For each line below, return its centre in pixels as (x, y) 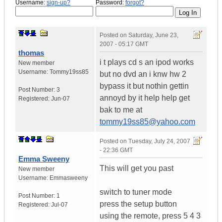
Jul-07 (59, 205)
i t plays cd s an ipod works (147, 62)
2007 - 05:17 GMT (124, 44)
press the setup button (138, 204)
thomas (31, 53)
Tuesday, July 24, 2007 (159, 141)
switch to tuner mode (136, 192)
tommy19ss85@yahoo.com (147, 122)
